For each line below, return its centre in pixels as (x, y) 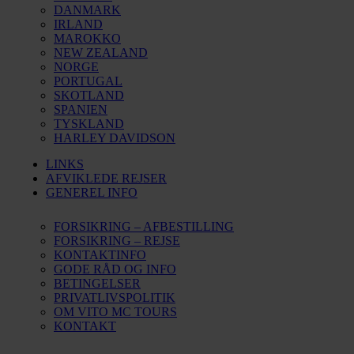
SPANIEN (81, 109)
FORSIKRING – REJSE (117, 241)
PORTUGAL (88, 81)
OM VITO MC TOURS (115, 312)
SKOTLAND (89, 95)
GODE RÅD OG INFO (115, 269)
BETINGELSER (97, 283)
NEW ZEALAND (101, 53)
